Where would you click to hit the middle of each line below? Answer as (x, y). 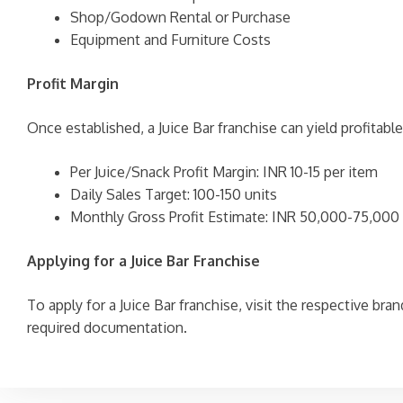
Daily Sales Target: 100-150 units (174, 194)
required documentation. (107, 327)
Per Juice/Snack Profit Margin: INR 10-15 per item (224, 172)
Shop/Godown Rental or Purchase (180, 17)
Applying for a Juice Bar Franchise (143, 261)
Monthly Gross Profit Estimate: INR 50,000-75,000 (235, 217)
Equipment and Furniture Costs (170, 40)
